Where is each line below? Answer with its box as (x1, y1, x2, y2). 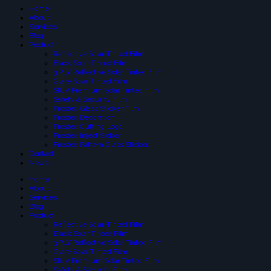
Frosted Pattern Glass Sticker (53, 140, 148, 149)
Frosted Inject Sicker (53, 131, 120, 140)
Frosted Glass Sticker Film (53, 104, 139, 113)
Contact (29, 149, 54, 158)
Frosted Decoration (53, 113, 114, 122)
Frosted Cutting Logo (53, 122, 122, 131)
